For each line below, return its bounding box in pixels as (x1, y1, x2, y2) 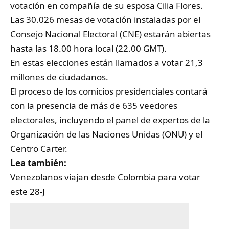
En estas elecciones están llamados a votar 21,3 (10, 56, 203, 68)
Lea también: (10, 156, 66, 169)
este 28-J (10, 185, 45, 197)
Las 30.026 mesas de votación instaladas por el (10, 13, 200, 26)
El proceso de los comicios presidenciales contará (10, 85, 208, 97)
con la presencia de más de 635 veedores (10, 99, 177, 111)
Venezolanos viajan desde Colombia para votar (10, 171, 200, 183)
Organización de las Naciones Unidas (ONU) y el (10, 128, 202, 140)
